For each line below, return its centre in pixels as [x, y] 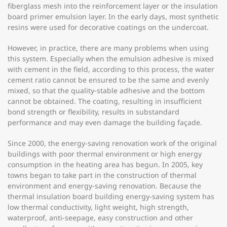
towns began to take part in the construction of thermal [102, 175]
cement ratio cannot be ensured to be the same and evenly [108, 80]
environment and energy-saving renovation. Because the [104, 186]
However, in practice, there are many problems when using [108, 48]
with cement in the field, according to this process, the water [111, 69]
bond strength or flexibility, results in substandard [93, 112]
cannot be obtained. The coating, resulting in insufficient [105, 101]
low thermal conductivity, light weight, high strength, [98, 207]
